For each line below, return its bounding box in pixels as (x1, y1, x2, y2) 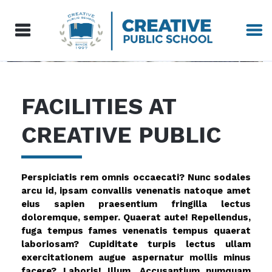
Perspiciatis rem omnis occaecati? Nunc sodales (21, 172, 251, 183)
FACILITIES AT (21, 93, 176, 120)
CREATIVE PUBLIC (21, 122, 221, 148)
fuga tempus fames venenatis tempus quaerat (21, 225, 251, 236)
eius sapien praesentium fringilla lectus (21, 199, 251, 209)
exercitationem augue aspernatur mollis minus (21, 252, 251, 263)
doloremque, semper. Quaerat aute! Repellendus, (21, 212, 251, 223)
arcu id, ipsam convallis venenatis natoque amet (21, 185, 251, 196)
